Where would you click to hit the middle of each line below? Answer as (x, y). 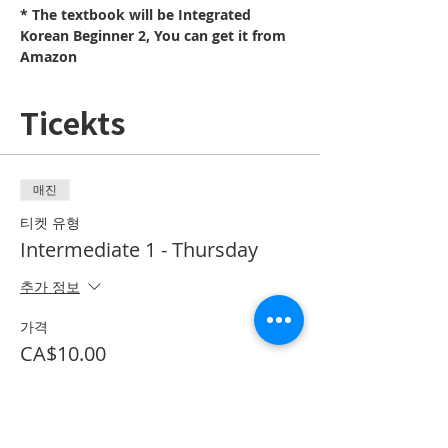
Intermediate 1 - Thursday (139, 249)
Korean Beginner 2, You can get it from (155, 35)
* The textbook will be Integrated (137, 14)
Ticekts (72, 122)
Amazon (48, 56)
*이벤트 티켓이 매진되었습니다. (160, 422)
